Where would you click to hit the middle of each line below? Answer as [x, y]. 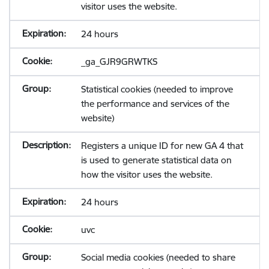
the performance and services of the [155, 104]
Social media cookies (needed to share [158, 257]
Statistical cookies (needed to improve [157, 89]
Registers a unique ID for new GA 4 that [162, 146]
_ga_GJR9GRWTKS [119, 62]
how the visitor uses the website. [147, 174]
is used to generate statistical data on [156, 160]
